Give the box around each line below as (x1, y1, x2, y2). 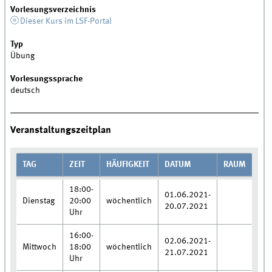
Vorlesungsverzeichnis (10, 5, 97, 14)
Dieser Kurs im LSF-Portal (19, 16, 112, 25)
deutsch (10, 86, 41, 95)
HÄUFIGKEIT (106, 160, 150, 169)
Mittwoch (22, 242, 57, 251)
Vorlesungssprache (10, 74, 83, 83)
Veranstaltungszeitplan (10, 125, 112, 136)
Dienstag (22, 196, 55, 205)
